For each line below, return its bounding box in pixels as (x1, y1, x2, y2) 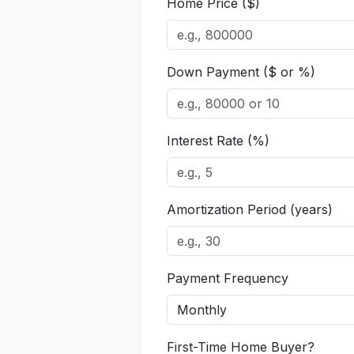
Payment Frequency (167, 270, 289, 286)
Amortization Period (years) (167, 201, 333, 217)
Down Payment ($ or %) (167, 64, 316, 80)
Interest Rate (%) (167, 133, 270, 149)
